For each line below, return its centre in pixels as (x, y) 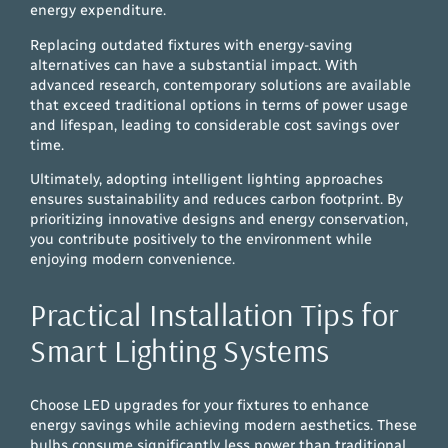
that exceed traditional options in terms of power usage (219, 104)
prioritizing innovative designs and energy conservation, (219, 219)
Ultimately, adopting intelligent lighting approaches (207, 179)
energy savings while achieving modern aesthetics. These (224, 424)
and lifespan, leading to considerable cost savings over (215, 124)
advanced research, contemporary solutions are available (221, 84)
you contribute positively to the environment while (201, 239)
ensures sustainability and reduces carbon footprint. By (217, 199)
